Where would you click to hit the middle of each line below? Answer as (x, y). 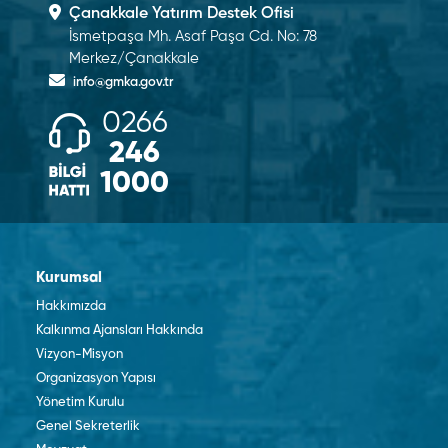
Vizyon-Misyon (79, 354)
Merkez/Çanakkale (134, 58)
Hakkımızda (71, 306)
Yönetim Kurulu (80, 402)
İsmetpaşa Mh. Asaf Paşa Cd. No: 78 (193, 36)
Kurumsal (69, 277)
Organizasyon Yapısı (96, 378)
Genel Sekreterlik (88, 426)
